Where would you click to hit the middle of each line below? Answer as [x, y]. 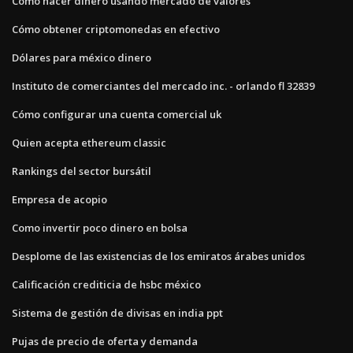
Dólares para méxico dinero [82, 57]
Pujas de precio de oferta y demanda [105, 341]
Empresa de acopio [59, 199]
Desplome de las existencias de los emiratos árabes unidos [158, 256]
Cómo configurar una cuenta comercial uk [117, 114]
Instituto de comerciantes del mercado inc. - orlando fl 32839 [163, 85]
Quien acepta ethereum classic [89, 142]
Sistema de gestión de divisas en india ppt [117, 312]
